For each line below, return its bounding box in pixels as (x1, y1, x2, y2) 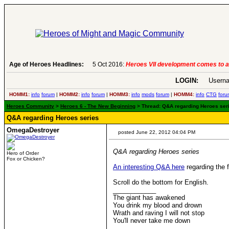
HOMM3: (109, 91, 130, 97)
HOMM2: (59, 91, 80, 97)
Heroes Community (7, 103, 54, 109)
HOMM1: (9, 91, 30, 97)
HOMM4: (174, 91, 194, 97)
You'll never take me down (113, 217, 190, 224)
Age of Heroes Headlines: (9, 61, 84, 68)
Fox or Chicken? (7, 156, 45, 162)
